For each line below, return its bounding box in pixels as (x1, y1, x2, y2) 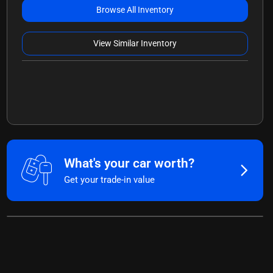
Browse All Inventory (96, 4, 174, 15)
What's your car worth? (63, 155, 194, 171)
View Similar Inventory (93, 38, 177, 48)
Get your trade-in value (63, 174, 155, 185)
